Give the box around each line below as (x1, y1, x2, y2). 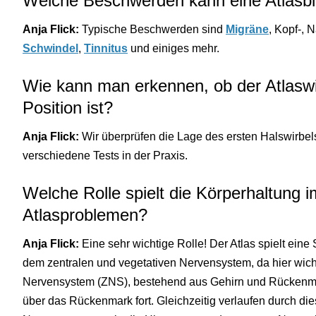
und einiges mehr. (128, 42, 219, 54)
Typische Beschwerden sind (82, 23, 226, 35)
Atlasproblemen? (23, 205, 147, 224)
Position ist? (23, 97, 113, 117)
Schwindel (23, 42, 78, 54)
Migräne (226, 23, 269, 35)
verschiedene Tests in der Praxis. (23, 149, 188, 162)
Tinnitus (84, 42, 128, 54)
